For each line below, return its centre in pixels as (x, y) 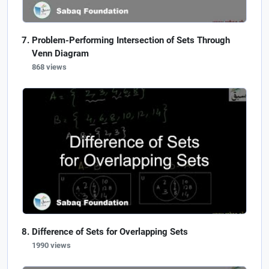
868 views (49, 67)
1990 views (51, 246)
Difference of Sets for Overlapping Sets (110, 232)
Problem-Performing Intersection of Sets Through (131, 40)
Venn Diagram (60, 53)
